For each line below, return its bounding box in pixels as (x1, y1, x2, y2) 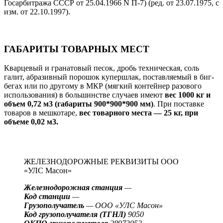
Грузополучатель (24, 201, 86, 210)
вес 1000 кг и (165, 91, 211, 100)
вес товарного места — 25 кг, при (79, 109, 198, 117)
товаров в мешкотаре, (4, 109, 79, 117)
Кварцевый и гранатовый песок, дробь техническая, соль (4, 64, 199, 73)
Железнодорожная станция (24, 183, 122, 192)
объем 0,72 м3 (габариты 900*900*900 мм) (4, 100, 153, 109)
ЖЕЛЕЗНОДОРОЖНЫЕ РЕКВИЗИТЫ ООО (24, 157, 179, 166)
